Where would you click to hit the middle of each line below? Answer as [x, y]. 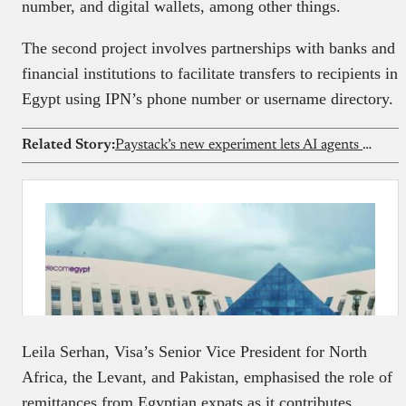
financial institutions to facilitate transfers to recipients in [210, 73]
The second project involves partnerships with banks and [208, 48]
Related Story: [68, 145]
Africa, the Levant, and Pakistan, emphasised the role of [207, 377]
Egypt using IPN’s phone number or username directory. [208, 98]
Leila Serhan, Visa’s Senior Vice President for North [194, 351]
